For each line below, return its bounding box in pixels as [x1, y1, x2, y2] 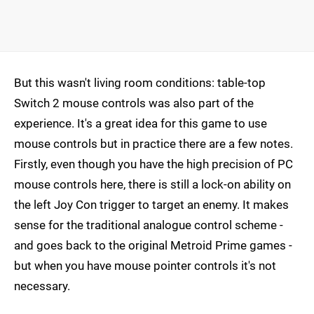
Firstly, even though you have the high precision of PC [14, 157, 293, 172]
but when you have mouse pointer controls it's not [14, 259, 276, 273]
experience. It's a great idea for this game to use [14, 116, 267, 131]
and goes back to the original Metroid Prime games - [14, 238, 292, 253]
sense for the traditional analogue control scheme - [14, 218, 283, 233]
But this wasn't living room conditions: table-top [14, 76, 266, 90]
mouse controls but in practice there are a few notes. [14, 137, 293, 151]
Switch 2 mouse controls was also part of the [14, 96, 254, 111]
